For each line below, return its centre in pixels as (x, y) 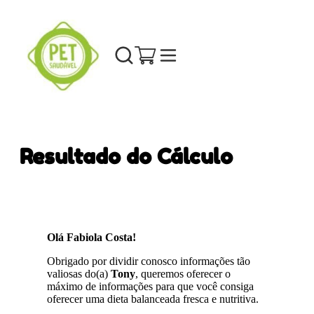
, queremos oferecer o (183, 273)
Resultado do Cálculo (126, 156)
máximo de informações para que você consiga (151, 286)
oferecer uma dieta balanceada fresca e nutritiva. (153, 299)
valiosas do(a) (79, 273)
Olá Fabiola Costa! (92, 237)
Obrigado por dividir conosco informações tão (149, 261)
